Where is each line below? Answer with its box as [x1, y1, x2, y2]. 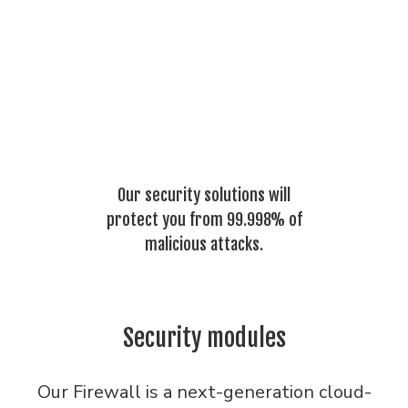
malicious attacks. [145, 234, 263, 254]
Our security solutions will [117, 185, 291, 205]
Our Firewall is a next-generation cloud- [36, 380, 372, 404]
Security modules [122, 323, 286, 352]
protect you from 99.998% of [106, 209, 302, 229]
